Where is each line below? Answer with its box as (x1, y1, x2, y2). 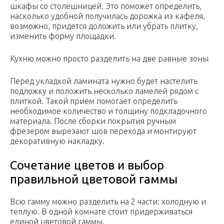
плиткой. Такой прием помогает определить (10, 96, 177, 106)
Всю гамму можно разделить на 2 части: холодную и (10, 197, 206, 206)
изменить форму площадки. (10, 31, 116, 41)
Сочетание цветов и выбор (10, 158, 164, 172)
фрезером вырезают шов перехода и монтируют (10, 126, 196, 136)
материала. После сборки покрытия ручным (10, 116, 176, 126)
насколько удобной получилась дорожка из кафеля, (10, 11, 205, 21)
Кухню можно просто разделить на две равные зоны (10, 54, 208, 63)
